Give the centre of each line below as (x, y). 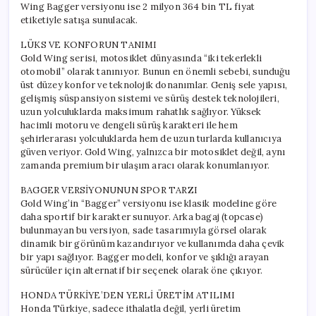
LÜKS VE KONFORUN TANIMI (89, 44)
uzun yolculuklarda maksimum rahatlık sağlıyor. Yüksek (141, 111)
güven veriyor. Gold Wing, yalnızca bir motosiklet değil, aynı (153, 152)
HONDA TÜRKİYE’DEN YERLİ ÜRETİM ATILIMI (128, 295)
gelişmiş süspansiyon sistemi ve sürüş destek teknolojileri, (150, 98)
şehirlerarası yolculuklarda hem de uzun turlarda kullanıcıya (151, 138)
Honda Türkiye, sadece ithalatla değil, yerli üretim (131, 308)
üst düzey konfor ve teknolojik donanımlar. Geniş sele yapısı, (154, 85)
